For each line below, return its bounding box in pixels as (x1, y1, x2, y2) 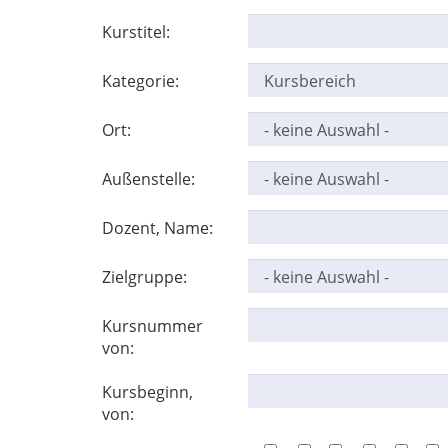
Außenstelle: (102, 167, 195, 190)
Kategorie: (102, 69, 179, 92)
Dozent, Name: (102, 216, 213, 239)
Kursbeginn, (102, 380, 193, 403)
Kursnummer (102, 314, 203, 337)
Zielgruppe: (102, 265, 187, 288)
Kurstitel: (102, 20, 170, 43)
